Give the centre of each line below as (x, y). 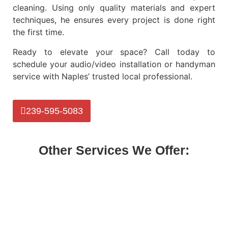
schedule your (42, 64)
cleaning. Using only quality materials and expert (114, 8)
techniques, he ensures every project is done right (114, 20)
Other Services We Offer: (114, 150)
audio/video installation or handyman (143, 64)
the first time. (38, 32)
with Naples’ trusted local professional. (116, 76)
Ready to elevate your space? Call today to (114, 52)
